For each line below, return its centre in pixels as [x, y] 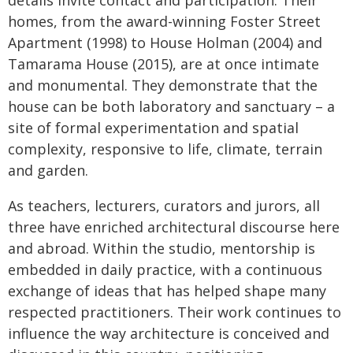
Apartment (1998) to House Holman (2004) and [165, 43]
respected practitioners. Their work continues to [175, 312]
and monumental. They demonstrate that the [163, 85]
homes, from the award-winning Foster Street [164, 21]
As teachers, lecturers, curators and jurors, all [164, 206]
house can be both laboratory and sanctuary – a [171, 106]
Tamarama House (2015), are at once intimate [163, 64]
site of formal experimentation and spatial [153, 128]
